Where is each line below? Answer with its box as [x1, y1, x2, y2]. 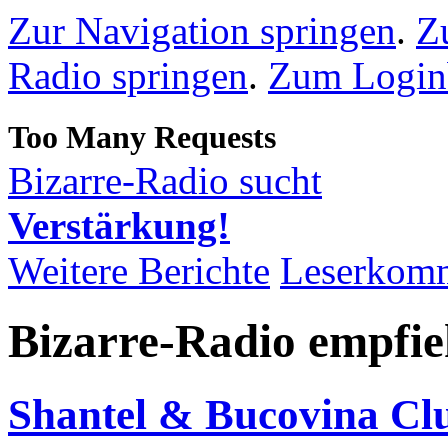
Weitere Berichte [8, 249, 270, 292]
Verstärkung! [8, 204, 230, 247]
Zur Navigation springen [8, 9, 396, 52]
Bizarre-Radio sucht [8, 159, 322, 202]
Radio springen [8, 54, 248, 97]
